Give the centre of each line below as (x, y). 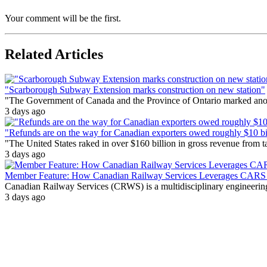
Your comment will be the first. (63, 18)
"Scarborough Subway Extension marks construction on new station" (135, 90)
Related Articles (54, 54)
